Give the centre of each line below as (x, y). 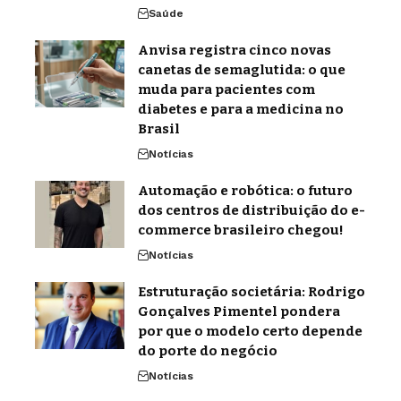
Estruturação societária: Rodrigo (252, 292)
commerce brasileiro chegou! (241, 230)
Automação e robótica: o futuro (245, 191)
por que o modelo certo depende (250, 331)
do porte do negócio (208, 351)
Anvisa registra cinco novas (235, 50)
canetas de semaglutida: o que (242, 70)
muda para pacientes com (226, 90)
